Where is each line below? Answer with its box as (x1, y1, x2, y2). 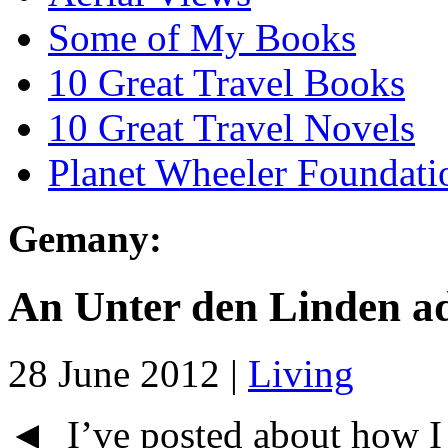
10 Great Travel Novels (48, 105, 415, 149)
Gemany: (8, 217, 162, 261)
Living (248, 352, 354, 396)
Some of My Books (48, 15, 356, 59)
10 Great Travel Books (48, 60, 405, 104)
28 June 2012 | (8, 352, 248, 396)
